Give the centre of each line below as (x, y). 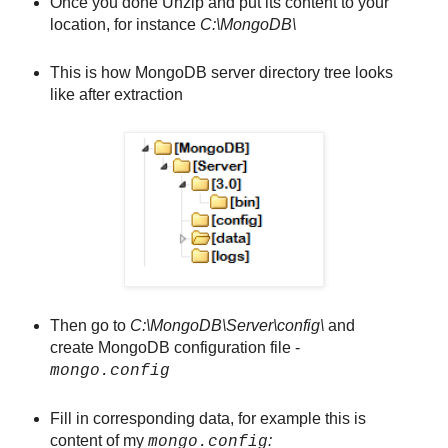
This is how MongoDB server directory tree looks (221, 73)
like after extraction (116, 95)
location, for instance (124, 25)
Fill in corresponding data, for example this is (207, 419)
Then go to (89, 326)
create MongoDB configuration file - (174, 348)
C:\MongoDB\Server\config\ (228, 326)
